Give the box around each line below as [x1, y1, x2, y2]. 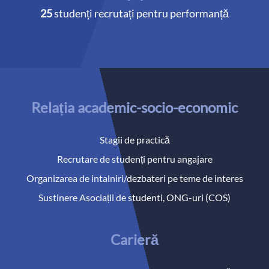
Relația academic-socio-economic [31, 98, 238, 116]
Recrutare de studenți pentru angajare [56, 153, 213, 165]
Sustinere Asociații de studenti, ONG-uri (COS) [38, 192, 231, 204]
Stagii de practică [99, 134, 170, 146]
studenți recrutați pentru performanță [52, 7, 229, 20]
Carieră [110, 231, 159, 249]
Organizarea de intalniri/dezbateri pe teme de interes [26, 172, 243, 184]
